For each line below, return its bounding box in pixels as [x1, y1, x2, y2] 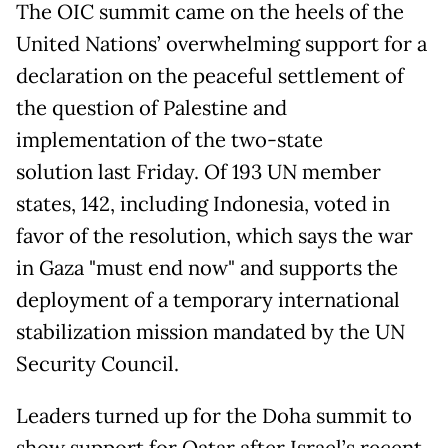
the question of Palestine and [16, 95, 287, 122]
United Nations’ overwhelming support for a [16, 31, 427, 58]
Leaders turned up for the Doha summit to [16, 403, 412, 430]
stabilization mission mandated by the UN [16, 319, 405, 346]
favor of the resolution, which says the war [16, 223, 413, 250]
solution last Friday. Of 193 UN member [16, 159, 381, 186]
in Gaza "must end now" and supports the [16, 255, 398, 282]
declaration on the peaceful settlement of [16, 63, 404, 90]
